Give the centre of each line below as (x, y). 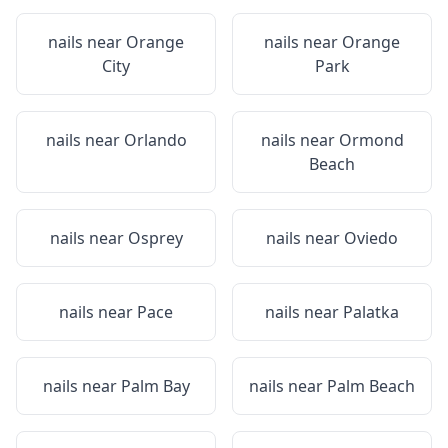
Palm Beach (371, 386)
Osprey (155, 238)
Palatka (371, 312)
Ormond (371, 140)
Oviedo (371, 238)
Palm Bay (155, 386)
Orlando (155, 140)
